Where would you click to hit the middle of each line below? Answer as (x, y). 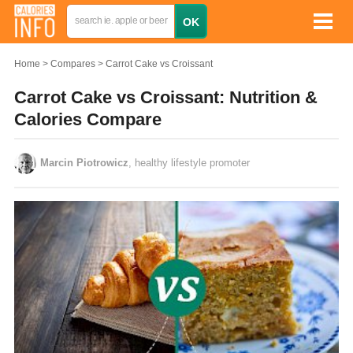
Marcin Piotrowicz (84, 163)
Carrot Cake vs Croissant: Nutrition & (166, 97)
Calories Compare (88, 119)
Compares (73, 64)
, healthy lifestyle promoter (189, 163)
